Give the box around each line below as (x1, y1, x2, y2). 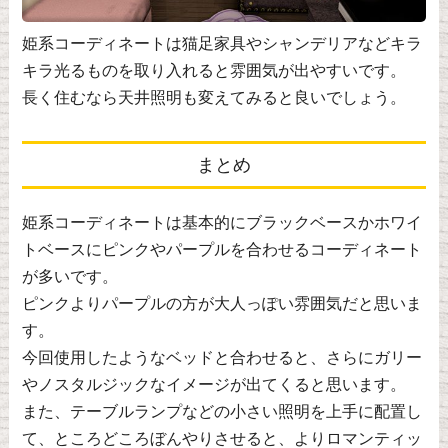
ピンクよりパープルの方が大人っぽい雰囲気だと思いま (21, 295, 422, 313)
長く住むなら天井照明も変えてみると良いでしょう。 (21, 89, 406, 107)
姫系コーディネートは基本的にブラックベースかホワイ (21, 214, 422, 232)
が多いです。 (21, 268, 118, 286)
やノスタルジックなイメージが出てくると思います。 (21, 376, 406, 394)
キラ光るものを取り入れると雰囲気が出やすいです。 (21, 62, 406, 80)
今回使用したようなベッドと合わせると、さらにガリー (21, 349, 422, 367)
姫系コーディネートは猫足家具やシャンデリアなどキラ (21, 35, 422, 53)
